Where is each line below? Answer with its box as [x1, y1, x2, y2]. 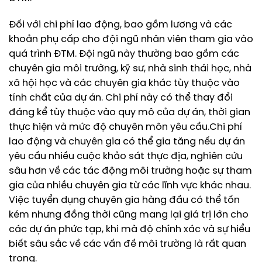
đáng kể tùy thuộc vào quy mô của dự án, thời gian [9, 108, 250, 118]
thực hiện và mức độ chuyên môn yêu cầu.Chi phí [9, 122, 242, 133]
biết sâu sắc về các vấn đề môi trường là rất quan [9, 239, 246, 250]
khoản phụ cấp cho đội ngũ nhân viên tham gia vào [9, 35, 253, 45]
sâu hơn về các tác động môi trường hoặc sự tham [9, 166, 252, 177]
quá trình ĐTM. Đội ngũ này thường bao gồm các [9, 49, 239, 60]
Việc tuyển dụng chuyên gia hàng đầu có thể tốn [9, 195, 240, 206]
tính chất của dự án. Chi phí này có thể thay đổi [9, 93, 233, 104]
